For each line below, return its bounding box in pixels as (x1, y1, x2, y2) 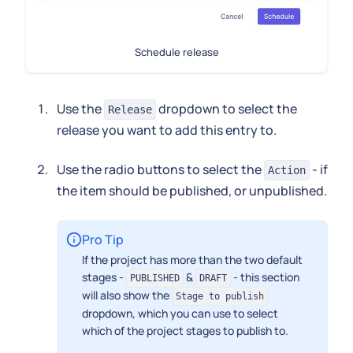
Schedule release (134, 45, 219, 60)
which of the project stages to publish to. (82, 323, 288, 339)
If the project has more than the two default (82, 252, 303, 268)
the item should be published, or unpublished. (57, 182, 327, 200)
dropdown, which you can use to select (82, 306, 278, 321)
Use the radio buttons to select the (57, 161, 264, 179)
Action (268, 164, 306, 177)
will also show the (82, 288, 172, 303)
